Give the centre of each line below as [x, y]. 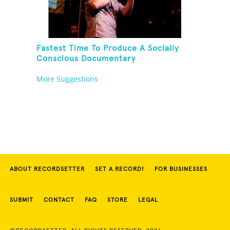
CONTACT [59, 200]
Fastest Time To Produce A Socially [108, 49]
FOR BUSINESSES [181, 170]
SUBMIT [22, 200]
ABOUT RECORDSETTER [47, 170]
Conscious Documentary [86, 59]
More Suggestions [68, 79]
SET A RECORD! [120, 170]
